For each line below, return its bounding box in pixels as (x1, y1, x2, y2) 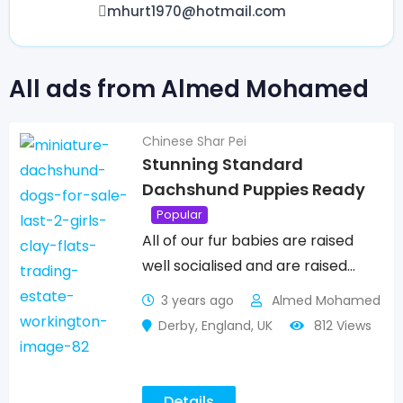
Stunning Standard (142, 153, 304, 176)
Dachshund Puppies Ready (142, 178, 366, 201)
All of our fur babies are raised (142, 230, 354, 251)
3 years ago (161, 291, 235, 309)
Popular (157, 205, 203, 223)
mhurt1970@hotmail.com (106, 2, 286, 21)
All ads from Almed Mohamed (9, 73, 369, 105)
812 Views (310, 317, 372, 335)
